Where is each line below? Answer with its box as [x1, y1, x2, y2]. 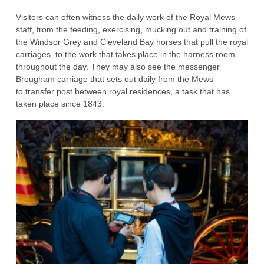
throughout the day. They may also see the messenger [16, 62, 220, 72]
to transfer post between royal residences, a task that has [16, 87, 230, 97]
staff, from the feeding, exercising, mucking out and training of [16, 25, 246, 35]
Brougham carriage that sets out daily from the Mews [16, 74, 213, 84]
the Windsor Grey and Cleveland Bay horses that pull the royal [16, 37, 248, 47]
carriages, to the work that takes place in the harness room [16, 49, 235, 60]
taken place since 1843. [16, 99, 104, 109]
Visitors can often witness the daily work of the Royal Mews [16, 12, 235, 22]
